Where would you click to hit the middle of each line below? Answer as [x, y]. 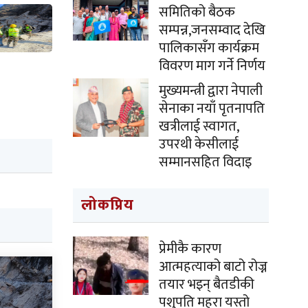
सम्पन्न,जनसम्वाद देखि [212, 30]
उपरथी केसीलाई [199, 144]
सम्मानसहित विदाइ [205, 162]
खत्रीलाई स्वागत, [199, 126]
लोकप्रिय [108, 205]
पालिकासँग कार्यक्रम [209, 48]
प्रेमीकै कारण [190, 249]
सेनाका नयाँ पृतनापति [212, 109]
